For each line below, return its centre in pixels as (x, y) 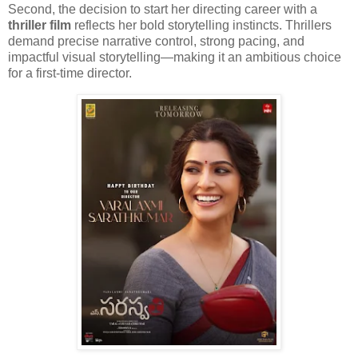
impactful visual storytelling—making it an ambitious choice (175, 57)
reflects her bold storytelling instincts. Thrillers (201, 25)
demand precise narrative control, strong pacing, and (156, 41)
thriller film (40, 25)
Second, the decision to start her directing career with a (163, 9)
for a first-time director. (70, 73)
